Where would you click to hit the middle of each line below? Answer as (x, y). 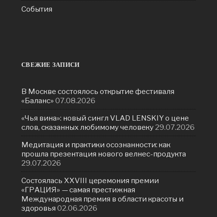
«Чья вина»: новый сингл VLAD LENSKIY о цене (105, 118)
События (37, 9)
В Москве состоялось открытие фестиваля (98, 92)
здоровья (39, 208)
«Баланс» (38, 101)
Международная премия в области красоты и (102, 199)
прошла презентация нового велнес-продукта (104, 154)
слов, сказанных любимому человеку (87, 127)
